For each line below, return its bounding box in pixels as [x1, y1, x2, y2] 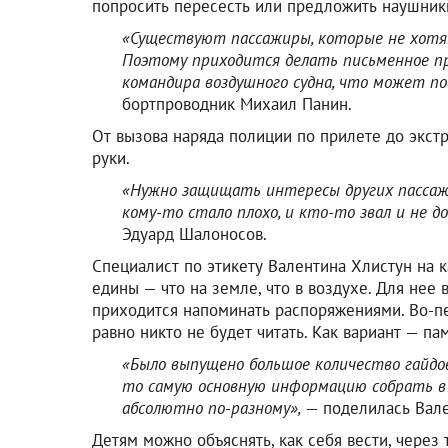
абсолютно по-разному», [122, 396, 305, 419]
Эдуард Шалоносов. [122, 222, 267, 245]
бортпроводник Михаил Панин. [122, 92, 352, 115]
